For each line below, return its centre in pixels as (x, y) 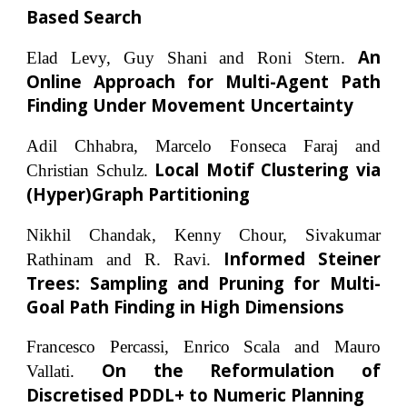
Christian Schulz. (87, 170)
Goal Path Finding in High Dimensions (186, 306)
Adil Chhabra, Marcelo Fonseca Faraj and (203, 145)
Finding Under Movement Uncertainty (190, 105)
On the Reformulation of (241, 371)
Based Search (84, 16)
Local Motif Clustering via (268, 169)
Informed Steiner (302, 258)
